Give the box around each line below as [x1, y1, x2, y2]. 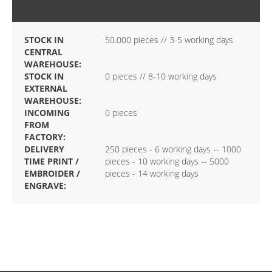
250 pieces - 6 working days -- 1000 [104, 143, 241, 155]
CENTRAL [24, 46, 63, 58]
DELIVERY [24, 143, 64, 155]
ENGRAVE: [24, 180, 66, 192]
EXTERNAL [24, 83, 67, 95]
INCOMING [24, 107, 70, 119]
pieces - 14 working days [104, 168, 199, 180]
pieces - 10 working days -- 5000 [104, 155, 229, 168]
